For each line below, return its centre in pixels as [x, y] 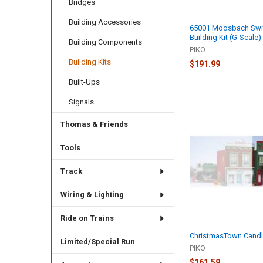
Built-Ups [85, 82]
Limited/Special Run [97, 242]
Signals [82, 102]
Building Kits [90, 62]
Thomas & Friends [94, 124]
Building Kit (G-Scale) [226, 37]
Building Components [106, 42]
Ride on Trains [87, 218]
